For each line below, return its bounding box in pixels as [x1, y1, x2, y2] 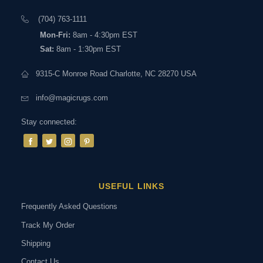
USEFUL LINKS [99, 181, 164, 191]
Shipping [21, 239, 50, 248]
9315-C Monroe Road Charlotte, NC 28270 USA [36, 69, 197, 79]
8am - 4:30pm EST [70, 31, 137, 40]
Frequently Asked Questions [21, 202, 117, 211]
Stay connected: [21, 117, 77, 127]
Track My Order [21, 220, 75, 230]
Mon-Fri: [40, 31, 70, 40]
